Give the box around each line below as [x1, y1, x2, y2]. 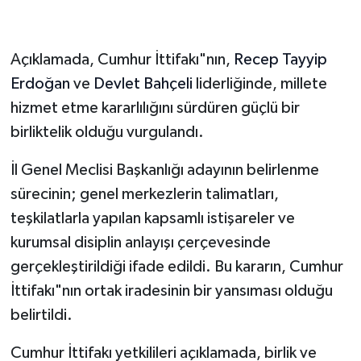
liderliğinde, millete [192, 75, 327, 92]
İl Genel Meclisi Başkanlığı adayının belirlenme [10, 161, 319, 178]
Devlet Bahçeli [93, 75, 193, 92]
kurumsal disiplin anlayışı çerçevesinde [10, 234, 271, 251]
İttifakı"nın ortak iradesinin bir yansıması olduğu [10, 282, 333, 299]
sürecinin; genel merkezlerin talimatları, [10, 185, 279, 202]
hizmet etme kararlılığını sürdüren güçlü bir [10, 99, 300, 116]
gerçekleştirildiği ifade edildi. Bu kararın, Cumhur [10, 258, 343, 275]
